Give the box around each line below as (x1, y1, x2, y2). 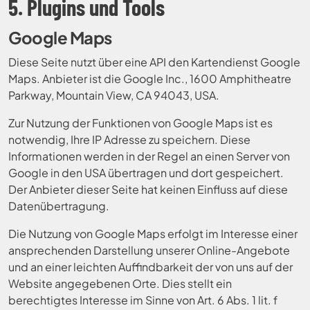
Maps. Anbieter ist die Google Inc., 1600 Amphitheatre (8, 71, 291, 86)
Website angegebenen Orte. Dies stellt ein (8, 276, 232, 291)
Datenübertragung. (8, 199, 109, 213)
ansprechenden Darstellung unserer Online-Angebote (8, 243, 290, 257)
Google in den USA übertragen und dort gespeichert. (8, 165, 284, 180)
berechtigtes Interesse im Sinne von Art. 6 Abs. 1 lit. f (8, 293, 277, 307)
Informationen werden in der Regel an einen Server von (8, 149, 290, 163)
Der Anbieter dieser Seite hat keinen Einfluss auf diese (8, 182, 288, 197)
